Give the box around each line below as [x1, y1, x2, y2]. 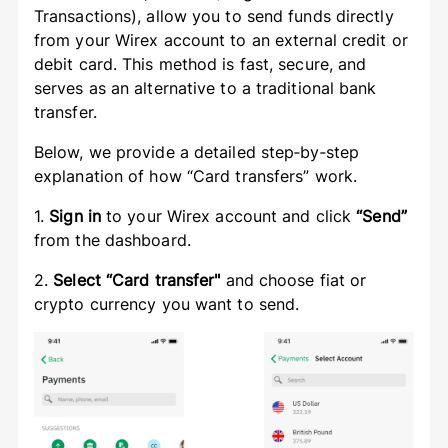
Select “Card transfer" [53, 270, 221, 290]
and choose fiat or [220, 270, 367, 290]
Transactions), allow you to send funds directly [33, 6, 394, 26]
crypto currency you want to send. [33, 294, 310, 314]
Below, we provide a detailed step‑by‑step [33, 142, 360, 162]
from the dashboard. [33, 230, 196, 250]
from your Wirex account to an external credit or [33, 30, 408, 50]
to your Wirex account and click [100, 206, 357, 226]
